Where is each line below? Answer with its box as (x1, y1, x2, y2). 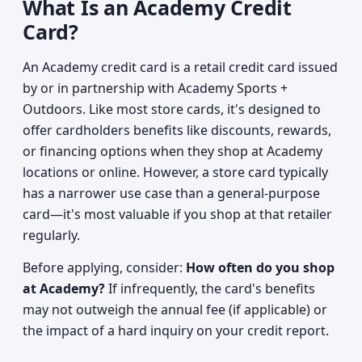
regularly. (23, 226, 80, 244)
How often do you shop (186, 259, 335, 276)
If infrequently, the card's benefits (105, 280, 315, 297)
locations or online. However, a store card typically (23, 163, 328, 181)
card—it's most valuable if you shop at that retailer (23, 205, 332, 223)
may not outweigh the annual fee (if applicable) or (23, 301, 327, 318)
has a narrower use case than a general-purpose (23, 184, 320, 202)
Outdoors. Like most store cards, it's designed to (23, 100, 321, 118)
